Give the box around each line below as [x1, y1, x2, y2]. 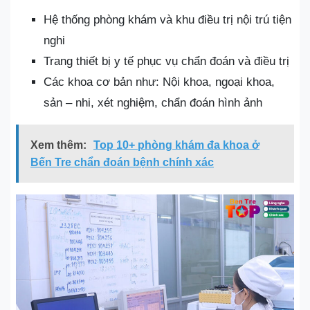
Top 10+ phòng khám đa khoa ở [93, 139, 259, 151]
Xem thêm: [30, 139, 86, 151]
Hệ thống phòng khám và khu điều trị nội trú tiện [44, 13, 291, 26]
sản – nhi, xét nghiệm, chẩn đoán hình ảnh [44, 96, 262, 109]
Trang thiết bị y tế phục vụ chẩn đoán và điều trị [44, 55, 289, 68]
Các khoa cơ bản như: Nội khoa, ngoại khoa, [44, 75, 275, 89]
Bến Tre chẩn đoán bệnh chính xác [30, 156, 214, 168]
